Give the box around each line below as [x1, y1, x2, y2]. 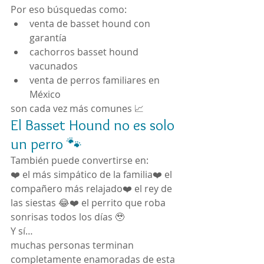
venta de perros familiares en [29, 74, 162, 87]
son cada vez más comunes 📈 [11, 102, 144, 115]
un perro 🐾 [11, 134, 82, 153]
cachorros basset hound [29, 45, 141, 58]
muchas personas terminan [11, 239, 136, 252]
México [29, 88, 61, 101]
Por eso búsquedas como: [11, 3, 127, 16]
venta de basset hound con [29, 17, 153, 30]
